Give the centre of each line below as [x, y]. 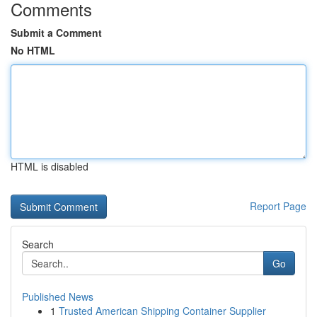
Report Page [278, 206]
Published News [58, 296]
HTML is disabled [50, 166]
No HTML [33, 50]
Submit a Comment [56, 33]
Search [38, 244]
